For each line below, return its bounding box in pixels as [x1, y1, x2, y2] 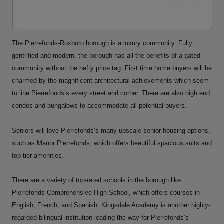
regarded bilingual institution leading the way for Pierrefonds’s [12, 214, 189, 222]
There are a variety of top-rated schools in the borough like [12, 177, 181, 184]
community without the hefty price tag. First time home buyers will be [12, 65, 212, 72]
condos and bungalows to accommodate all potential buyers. [12, 102, 187, 110]
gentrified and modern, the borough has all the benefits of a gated [12, 52, 200, 60]
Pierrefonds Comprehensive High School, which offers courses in [12, 189, 200, 197]
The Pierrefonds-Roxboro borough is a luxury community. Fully [12, 40, 192, 47]
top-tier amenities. [12, 152, 66, 160]
